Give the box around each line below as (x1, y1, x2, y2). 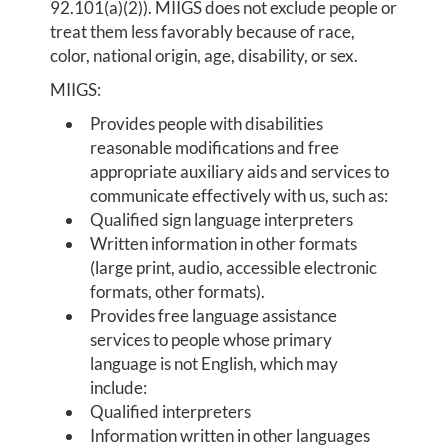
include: (90, 377, 148, 398)
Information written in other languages (90, 425, 371, 446)
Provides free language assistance (90, 305, 338, 326)
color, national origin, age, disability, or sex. (50, 45, 359, 66)
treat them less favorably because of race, (50, 21, 356, 42)
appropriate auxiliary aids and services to (90, 161, 390, 182)
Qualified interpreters (90, 401, 252, 422)
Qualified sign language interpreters (90, 209, 354, 230)
